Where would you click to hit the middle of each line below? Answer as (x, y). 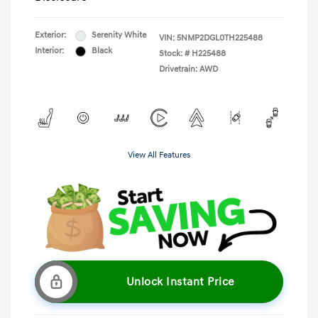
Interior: (49, 51)
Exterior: (50, 35)
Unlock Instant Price (180, 282)
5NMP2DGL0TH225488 (220, 38)
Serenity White (119, 35)
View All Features (159, 155)
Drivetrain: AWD (188, 70)
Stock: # (174, 54)
